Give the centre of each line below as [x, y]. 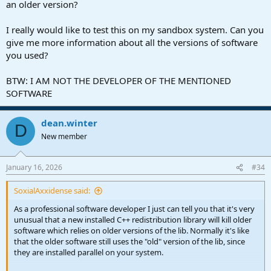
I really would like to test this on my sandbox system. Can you [135, 29]
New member [64, 136]
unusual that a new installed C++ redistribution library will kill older [133, 220]
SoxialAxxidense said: [52, 191]
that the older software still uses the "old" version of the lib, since [129, 242]
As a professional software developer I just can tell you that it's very [134, 209]
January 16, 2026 [34, 168]
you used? [27, 55]
